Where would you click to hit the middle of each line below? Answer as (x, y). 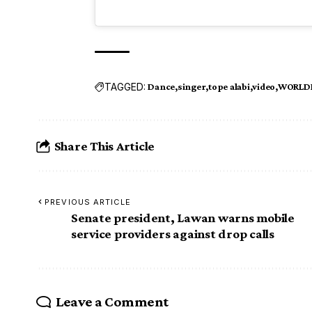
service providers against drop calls (173, 234)
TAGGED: (125, 86)
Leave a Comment (112, 302)
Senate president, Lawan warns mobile (183, 218)
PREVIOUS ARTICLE (88, 202)
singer (192, 87)
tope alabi (229, 87)
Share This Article (104, 146)
